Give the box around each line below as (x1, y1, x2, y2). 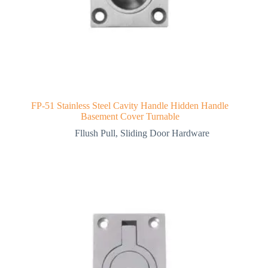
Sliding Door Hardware (120, 128, 209, 139)
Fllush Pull (74, 128, 115, 139)
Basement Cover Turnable (80, 111, 179, 122)
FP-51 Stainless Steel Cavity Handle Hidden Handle (31, 100, 229, 111)
